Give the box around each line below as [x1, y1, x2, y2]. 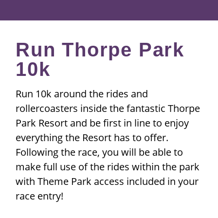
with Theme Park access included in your [16, 175, 199, 188]
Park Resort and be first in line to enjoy [16, 116, 189, 130]
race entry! [16, 189, 63, 203]
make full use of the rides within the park [16, 160, 200, 174]
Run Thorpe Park [16, 39, 184, 61]
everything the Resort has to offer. [16, 131, 168, 145]
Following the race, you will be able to [16, 145, 183, 159]
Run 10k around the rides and [16, 87, 148, 101]
